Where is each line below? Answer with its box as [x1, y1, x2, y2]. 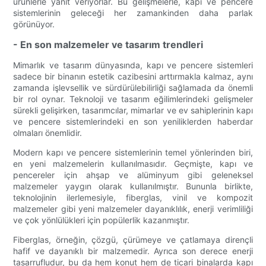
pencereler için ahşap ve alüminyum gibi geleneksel [13, 170, 253, 180]
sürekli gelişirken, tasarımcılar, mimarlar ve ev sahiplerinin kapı [13, 105, 253, 116]
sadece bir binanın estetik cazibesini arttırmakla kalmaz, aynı [13, 71, 253, 82]
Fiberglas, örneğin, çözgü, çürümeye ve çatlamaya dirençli [13, 235, 253, 245]
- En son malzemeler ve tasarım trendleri [13, 39, 204, 51]
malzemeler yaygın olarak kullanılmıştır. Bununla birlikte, [13, 181, 253, 192]
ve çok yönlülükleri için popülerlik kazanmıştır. [13, 215, 190, 226]
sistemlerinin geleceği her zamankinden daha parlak [13, 8, 253, 18]
